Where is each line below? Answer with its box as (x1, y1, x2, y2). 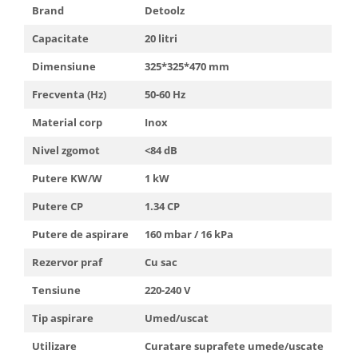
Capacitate (32, 30, 89, 46)
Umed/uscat (145, 310, 209, 325)
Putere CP (32, 198, 83, 213)
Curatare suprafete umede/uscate (145, 338, 324, 353)
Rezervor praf (32, 254, 102, 269)
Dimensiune (32, 58, 96, 74)
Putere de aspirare (32, 226, 129, 241)
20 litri (145, 30, 177, 46)
